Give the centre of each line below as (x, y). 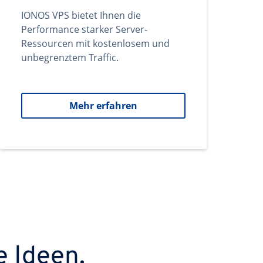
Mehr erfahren (103, 106)
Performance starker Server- (84, 29)
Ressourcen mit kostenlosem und (95, 43)
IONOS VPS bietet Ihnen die (81, 15)
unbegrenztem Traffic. (70, 58)
